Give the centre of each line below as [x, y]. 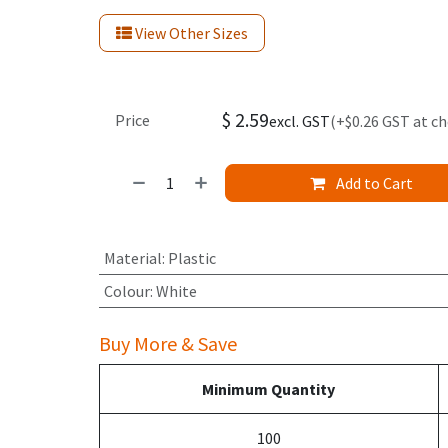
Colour [126, 291]
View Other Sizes [189, 33]
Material [132, 258]
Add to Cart [373, 183]
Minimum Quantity [269, 389]
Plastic [191, 258]
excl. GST [299, 121]
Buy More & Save [167, 344]
